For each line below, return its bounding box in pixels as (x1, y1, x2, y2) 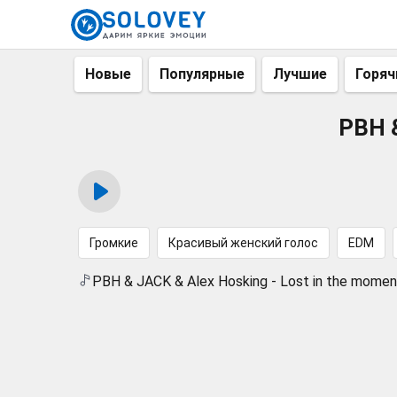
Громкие (90, 236, 138, 250)
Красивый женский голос (168, 236, 318, 250)
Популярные (160, 66, 245, 82)
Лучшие (273, 66, 327, 82)
